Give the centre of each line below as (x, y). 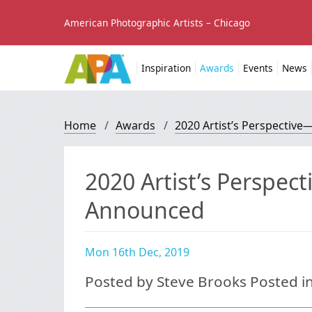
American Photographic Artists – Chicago (157, 23)
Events (258, 68)
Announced (145, 210)
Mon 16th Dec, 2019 (137, 252)
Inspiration (166, 68)
